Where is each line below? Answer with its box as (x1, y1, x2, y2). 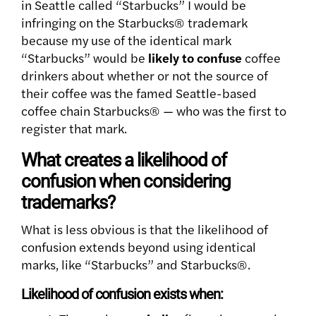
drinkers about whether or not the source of (21, 66, 268, 85)
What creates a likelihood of (21, 150, 226, 171)
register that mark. (21, 119, 127, 138)
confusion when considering (21, 171, 231, 193)
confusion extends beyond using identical (21, 238, 256, 256)
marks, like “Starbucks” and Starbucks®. (21, 255, 250, 274)
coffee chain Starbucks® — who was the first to (21, 102, 286, 120)
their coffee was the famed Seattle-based (21, 84, 257, 102)
